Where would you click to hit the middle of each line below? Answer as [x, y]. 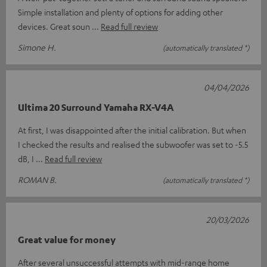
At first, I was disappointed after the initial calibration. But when [132, 130]
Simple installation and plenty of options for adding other [120, 12]
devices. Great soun [55, 26]
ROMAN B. [37, 179]
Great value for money [67, 239]
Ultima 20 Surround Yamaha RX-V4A [96, 107]
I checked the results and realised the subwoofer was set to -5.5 [133, 144]
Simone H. [37, 47]
